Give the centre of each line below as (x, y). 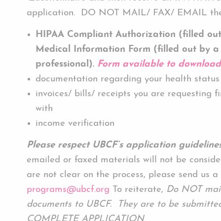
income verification (75, 124)
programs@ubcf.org (68, 190)
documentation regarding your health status (128, 79)
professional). (65, 65)
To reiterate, (138, 190)
